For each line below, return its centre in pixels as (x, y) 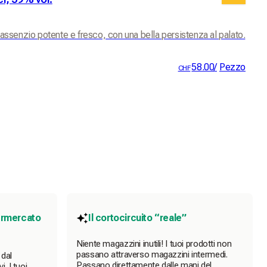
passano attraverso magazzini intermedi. (152, 255)
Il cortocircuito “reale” (137, 218)
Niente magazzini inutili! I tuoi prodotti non (154, 244)
